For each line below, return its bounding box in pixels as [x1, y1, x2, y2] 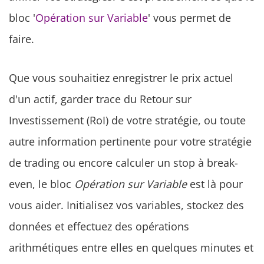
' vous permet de [148, 11, 231, 25]
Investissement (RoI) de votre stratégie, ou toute [9, 113, 246, 128]
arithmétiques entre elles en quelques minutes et [9, 240, 253, 255]
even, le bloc [9, 177, 74, 192]
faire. [9, 32, 34, 47]
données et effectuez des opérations [9, 219, 189, 234]
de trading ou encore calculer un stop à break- [9, 156, 238, 170]
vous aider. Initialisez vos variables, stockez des [9, 198, 244, 213]
